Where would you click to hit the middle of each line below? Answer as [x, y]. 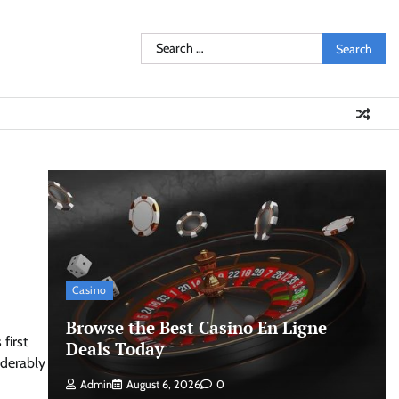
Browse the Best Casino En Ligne [196, 327]
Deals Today [114, 348]
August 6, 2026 [163, 384]
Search [160, 42]
